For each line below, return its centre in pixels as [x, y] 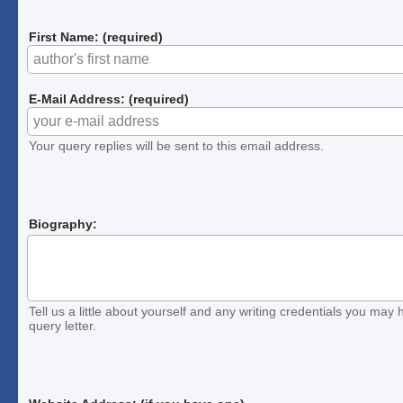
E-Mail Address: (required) [109, 99]
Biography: [63, 224]
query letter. [63, 326]
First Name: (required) [96, 37]
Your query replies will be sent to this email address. [177, 145]
